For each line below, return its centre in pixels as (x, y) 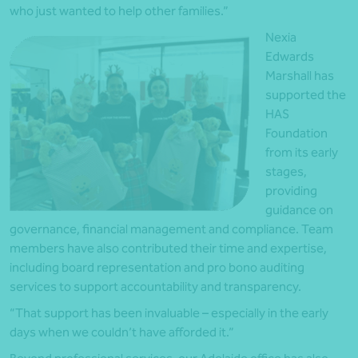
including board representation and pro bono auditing (157, 268)
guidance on (299, 210)
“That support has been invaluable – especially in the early (169, 313)
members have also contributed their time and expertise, (168, 249)
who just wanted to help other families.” (119, 11)
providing (291, 191)
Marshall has (300, 76)
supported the (306, 95)
